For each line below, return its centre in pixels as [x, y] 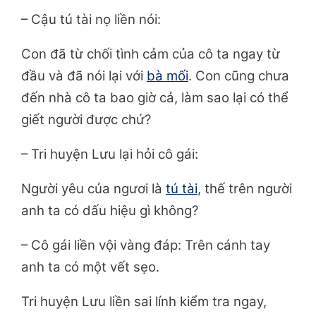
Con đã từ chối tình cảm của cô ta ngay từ [151, 54]
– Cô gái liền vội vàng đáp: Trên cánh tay [146, 245]
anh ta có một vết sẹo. [90, 267]
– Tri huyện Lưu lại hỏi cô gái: [110, 154]
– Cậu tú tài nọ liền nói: [91, 20]
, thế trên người [245, 189]
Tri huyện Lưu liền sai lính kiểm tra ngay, [144, 302]
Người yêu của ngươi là [93, 189]
